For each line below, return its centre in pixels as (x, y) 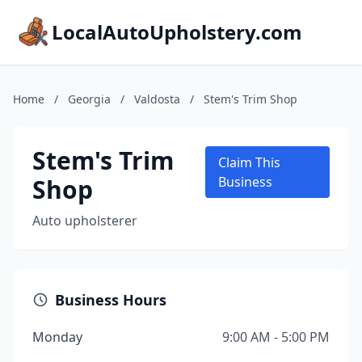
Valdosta (157, 99)
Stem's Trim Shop (250, 99)
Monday (57, 337)
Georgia (89, 99)
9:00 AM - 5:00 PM (276, 337)
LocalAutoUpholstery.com (177, 32)
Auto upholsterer (85, 221)
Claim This (249, 162)
